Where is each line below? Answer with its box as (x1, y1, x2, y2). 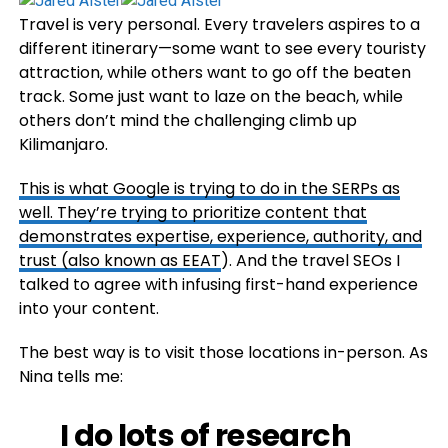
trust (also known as (18, 249, 182, 272)
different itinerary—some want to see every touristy (18, 37, 426, 60)
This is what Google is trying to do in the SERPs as (18, 177, 400, 200)
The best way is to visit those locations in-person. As (18, 341, 428, 364)
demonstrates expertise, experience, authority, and (18, 225, 422, 248)
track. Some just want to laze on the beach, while (18, 85, 403, 108)
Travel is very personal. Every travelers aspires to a (18, 13, 420, 36)
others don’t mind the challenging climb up (18, 109, 357, 132)
